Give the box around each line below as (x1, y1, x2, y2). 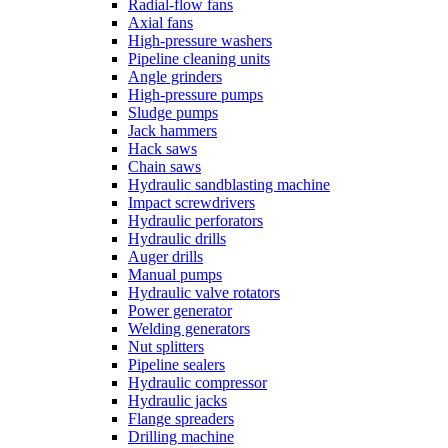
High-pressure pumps (128, 86, 263, 103)
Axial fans (128, 14, 193, 31)
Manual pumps (128, 266, 222, 283)
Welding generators (128, 320, 250, 337)
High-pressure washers (128, 32, 272, 49)
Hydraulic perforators (128, 212, 263, 229)
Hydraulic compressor (128, 374, 267, 391)
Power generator (128, 302, 232, 319)
